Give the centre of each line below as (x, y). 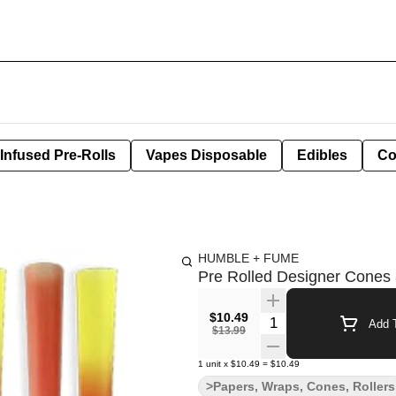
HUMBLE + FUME (248, 258)
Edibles (322, 155)
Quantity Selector (313, 320)
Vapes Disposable (206, 155)
